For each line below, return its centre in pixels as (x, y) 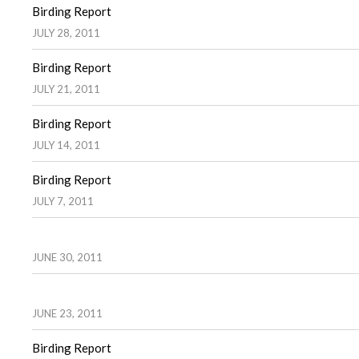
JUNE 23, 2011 (67, 313)
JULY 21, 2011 (66, 89)
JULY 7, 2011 (63, 201)
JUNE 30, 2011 (67, 257)
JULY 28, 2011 (66, 32)
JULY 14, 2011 (66, 145)
